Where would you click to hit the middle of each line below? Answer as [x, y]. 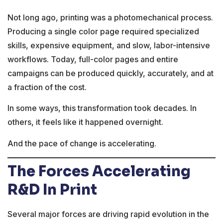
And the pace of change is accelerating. [82, 143]
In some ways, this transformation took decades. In [102, 108]
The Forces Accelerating [99, 171]
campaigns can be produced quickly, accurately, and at [111, 73]
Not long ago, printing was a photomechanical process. [110, 18]
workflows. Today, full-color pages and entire [93, 59]
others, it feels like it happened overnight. [85, 122]
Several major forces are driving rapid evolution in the [108, 214]
